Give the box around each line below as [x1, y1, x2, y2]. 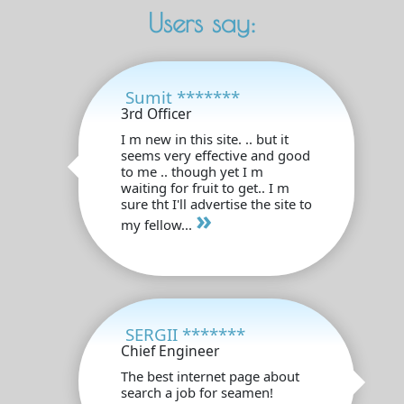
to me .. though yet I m [120, 162, 263, 181]
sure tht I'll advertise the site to [120, 195, 312, 214]
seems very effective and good [120, 146, 310, 165]
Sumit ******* [124, 86, 240, 109]
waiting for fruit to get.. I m [120, 179, 289, 197]
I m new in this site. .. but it [120, 130, 289, 149]
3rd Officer [120, 104, 191, 124]
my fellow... [120, 216, 196, 234]
